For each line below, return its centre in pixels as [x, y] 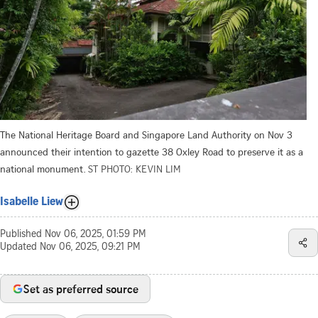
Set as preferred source [81, 289]
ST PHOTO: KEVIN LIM [135, 168]
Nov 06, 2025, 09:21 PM [90, 247]
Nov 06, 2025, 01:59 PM [95, 235]
